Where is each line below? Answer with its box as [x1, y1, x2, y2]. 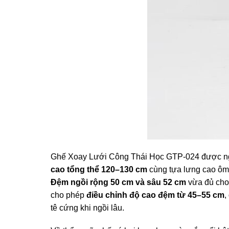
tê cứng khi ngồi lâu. [50, 203, 124, 212]
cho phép [50, 190, 86, 199]
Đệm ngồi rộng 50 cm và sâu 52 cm [50, 177, 186, 187]
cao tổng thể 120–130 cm [50, 165, 147, 174]
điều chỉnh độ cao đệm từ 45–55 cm [86, 190, 224, 199]
